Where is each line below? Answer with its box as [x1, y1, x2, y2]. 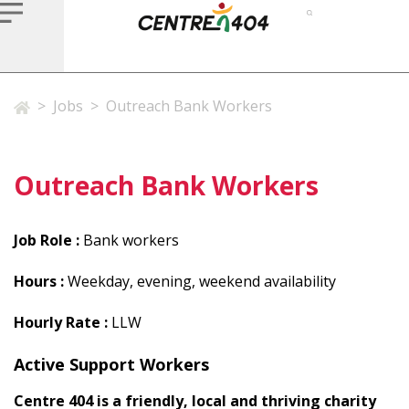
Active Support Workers [14, 353, 209, 375]
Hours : [14, 271, 68, 291]
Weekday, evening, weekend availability [68, 271, 336, 291]
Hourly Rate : [14, 312, 111, 332]
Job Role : [14, 230, 83, 250]
